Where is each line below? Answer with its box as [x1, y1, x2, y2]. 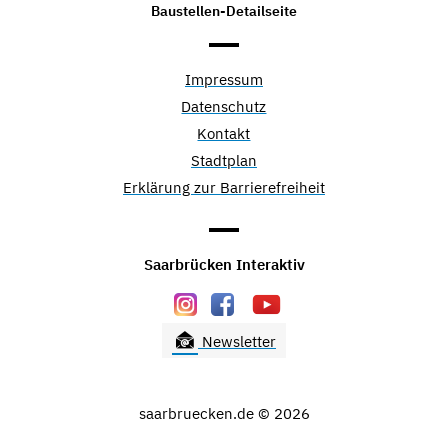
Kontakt [197, 123, 251, 143]
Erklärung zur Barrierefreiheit [122, 177, 325, 197]
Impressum [184, 69, 263, 89]
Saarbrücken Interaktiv [143, 254, 305, 274]
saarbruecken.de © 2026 [138, 403, 310, 423]
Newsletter [198, 331, 276, 351]
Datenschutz [181, 96, 267, 116]
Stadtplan [190, 150, 257, 170]
